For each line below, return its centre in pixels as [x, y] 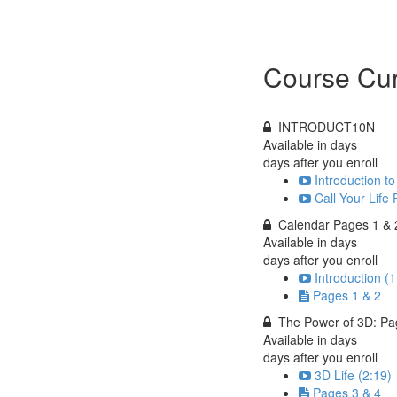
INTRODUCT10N [327, 126]
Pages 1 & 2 [347, 295]
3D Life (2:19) [353, 374]
